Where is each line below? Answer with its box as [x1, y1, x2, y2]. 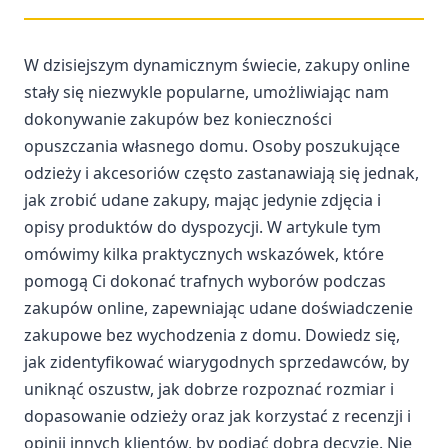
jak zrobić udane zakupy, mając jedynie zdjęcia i [24, 188, 381, 211]
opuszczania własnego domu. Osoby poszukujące [24, 134, 400, 157]
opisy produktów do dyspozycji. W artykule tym [24, 215, 381, 238]
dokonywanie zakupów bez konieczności [24, 107, 332, 130]
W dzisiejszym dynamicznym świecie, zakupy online [24, 53, 410, 76]
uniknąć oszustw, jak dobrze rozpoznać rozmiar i [24, 377, 394, 400]
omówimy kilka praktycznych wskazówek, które [24, 242, 384, 265]
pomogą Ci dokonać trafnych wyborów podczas [24, 269, 386, 292]
